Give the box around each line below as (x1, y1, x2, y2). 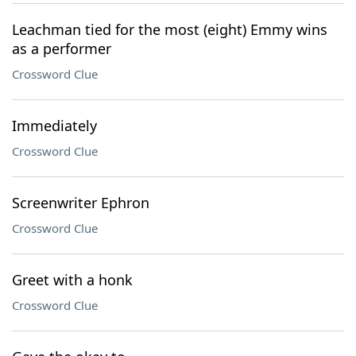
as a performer (12, 39, 111, 58)
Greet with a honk (12, 270, 133, 289)
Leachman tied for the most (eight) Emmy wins (12, 20, 327, 39)
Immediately (12, 116, 97, 135)
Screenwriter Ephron (12, 193, 149, 212)
